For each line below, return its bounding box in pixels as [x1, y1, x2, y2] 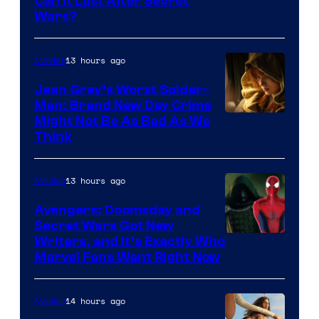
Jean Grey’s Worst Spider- [34, 81, 209, 98]
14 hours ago [66, 294, 125, 307]
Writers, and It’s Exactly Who [34, 233, 225, 249]
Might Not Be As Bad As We [34, 113, 210, 129]
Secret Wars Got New [34, 217, 174, 234]
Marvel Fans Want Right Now [34, 249, 220, 265]
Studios [224, 253, 271, 273]
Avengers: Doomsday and [34, 202, 200, 218]
